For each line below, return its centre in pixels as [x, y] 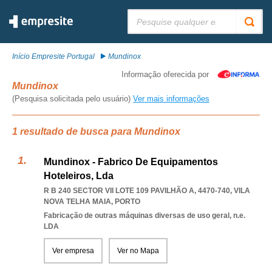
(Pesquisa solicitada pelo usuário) [73, 99]
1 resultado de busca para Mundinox [96, 131]
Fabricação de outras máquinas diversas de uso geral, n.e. [144, 216]
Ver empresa [73, 251]
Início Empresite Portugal [53, 56]
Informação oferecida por [165, 74]
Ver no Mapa [138, 251]
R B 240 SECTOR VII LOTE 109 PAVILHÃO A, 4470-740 [137, 191]
